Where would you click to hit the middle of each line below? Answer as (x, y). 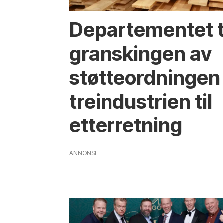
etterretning (126, 125)
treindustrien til (141, 102)
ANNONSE (84, 153)
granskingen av (141, 54)
